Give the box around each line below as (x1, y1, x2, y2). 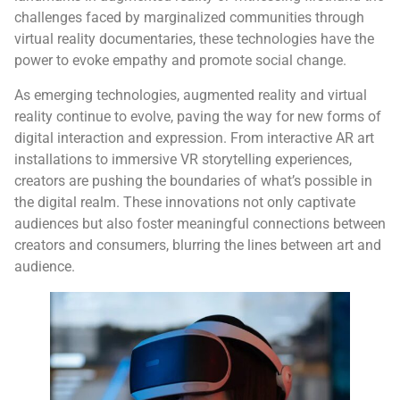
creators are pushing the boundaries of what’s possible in (14, 171, 372, 189)
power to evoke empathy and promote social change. (14, 52, 346, 70)
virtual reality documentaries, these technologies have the (14, 30, 374, 48)
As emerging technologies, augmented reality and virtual (14, 86, 367, 104)
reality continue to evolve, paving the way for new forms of (14, 107, 381, 125)
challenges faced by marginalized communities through (14, 9, 364, 27)
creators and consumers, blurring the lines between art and (14, 236, 381, 254)
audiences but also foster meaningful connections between (14, 214, 386, 232)
